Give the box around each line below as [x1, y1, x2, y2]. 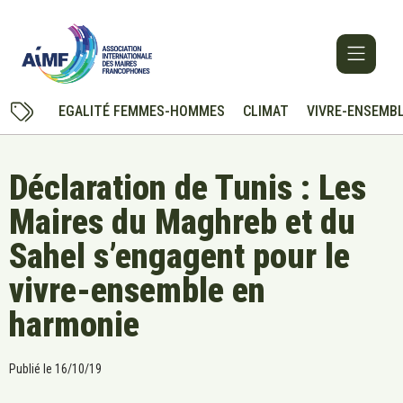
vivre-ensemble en [9, 271, 265, 311]
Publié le [9, 362, 52, 377]
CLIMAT [242, 103, 289, 121]
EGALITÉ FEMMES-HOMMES [58, 103, 225, 121]
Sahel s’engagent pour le [9, 237, 350, 277]
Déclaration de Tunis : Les [9, 168, 366, 209]
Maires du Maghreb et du [9, 202, 355, 243]
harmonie [9, 305, 139, 345]
